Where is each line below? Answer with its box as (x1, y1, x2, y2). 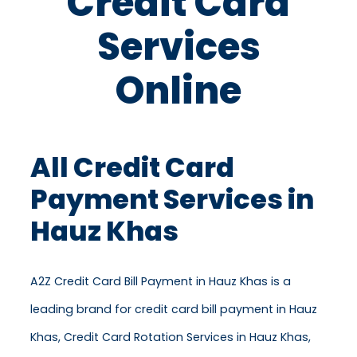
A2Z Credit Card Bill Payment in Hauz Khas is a (30, 273, 291, 290)
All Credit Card (30, 149, 234, 187)
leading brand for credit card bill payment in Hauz (30, 301, 317, 318)
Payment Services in (30, 181, 314, 219)
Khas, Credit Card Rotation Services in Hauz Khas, (30, 329, 311, 346)
